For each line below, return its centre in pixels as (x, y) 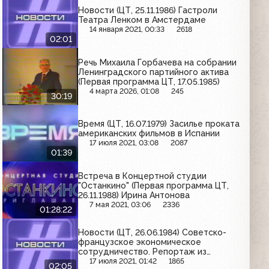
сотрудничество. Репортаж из (143, 252)
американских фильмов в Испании (149, 134)
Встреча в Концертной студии (143, 176)
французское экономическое (140, 242)
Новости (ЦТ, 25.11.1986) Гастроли (148, 11)
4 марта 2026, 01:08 (125, 91)
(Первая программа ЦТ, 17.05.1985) (149, 81)
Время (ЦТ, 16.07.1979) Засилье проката (159, 124)
